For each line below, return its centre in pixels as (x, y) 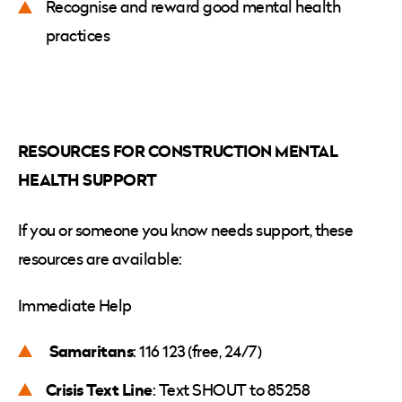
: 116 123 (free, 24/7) (199, 351)
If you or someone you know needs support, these (186, 230)
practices (79, 35)
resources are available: (102, 258)
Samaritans (91, 350)
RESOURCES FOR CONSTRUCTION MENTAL (178, 150)
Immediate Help (77, 305)
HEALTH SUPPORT (87, 179)
